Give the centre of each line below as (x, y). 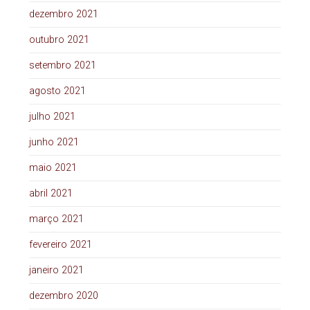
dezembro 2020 (63, 296)
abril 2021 (51, 194)
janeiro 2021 (56, 271)
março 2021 (56, 219)
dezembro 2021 (63, 15)
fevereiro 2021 (60, 245)
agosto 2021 (57, 91)
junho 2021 (54, 143)
